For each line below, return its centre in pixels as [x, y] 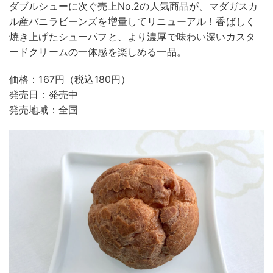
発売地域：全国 [44, 110]
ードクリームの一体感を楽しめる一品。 [98, 52]
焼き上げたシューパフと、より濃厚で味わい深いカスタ [132, 37]
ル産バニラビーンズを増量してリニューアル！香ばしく [133, 22]
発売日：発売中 [44, 95]
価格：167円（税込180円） [70, 80]
